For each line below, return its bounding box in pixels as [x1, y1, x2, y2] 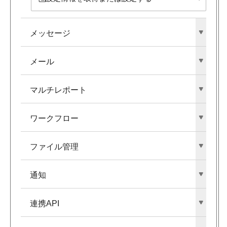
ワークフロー [30, 114, 79, 123]
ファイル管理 [30, 142, 79, 152]
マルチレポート [30, 86, 87, 95]
